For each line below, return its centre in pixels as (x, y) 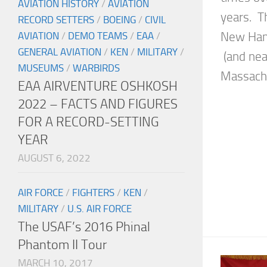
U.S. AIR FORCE (100, 209)
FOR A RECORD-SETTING (89, 122)
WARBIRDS (96, 68)
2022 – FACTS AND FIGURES (98, 104)
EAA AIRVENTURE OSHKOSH (98, 86)
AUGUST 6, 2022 (54, 158)
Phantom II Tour (62, 245)
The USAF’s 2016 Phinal (84, 227)
